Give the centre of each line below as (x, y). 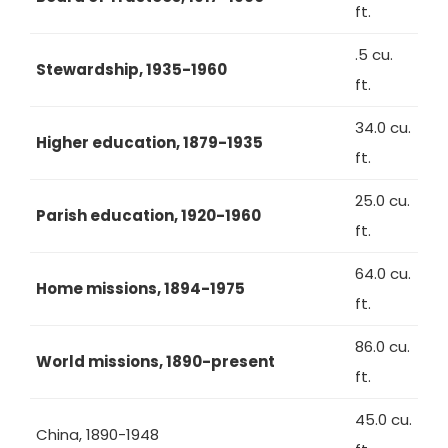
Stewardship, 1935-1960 (131, 69)
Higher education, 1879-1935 (149, 142)
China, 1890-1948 (97, 434)
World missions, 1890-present (155, 361)
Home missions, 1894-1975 (140, 288)
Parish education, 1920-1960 (148, 215)
